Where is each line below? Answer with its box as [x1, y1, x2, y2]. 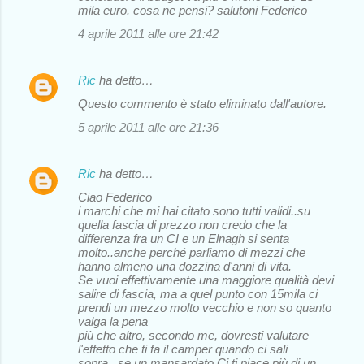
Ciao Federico [78, 189, 152, 204]
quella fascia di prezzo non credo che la [78, 217, 287, 232]
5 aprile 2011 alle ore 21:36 [78, 119, 219, 134]
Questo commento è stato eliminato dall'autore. [78, 96, 327, 110]
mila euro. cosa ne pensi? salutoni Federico [78, 2, 307, 17]
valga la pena [78, 314, 148, 328]
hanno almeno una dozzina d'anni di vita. [78, 258, 292, 273]
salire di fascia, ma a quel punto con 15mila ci [78, 286, 318, 301]
